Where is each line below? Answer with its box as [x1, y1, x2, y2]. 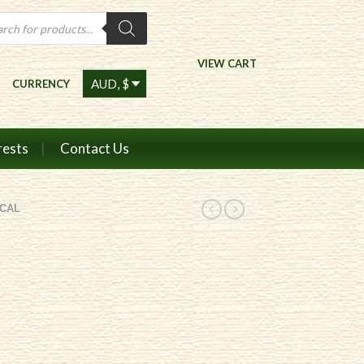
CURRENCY [12, 77, 70, 90]
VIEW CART [197, 57, 257, 70]
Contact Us [59, 140, 129, 157]
